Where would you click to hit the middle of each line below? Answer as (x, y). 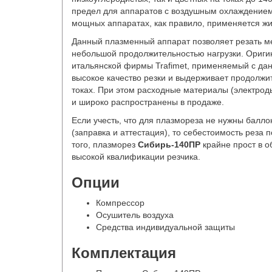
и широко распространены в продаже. (148, 102)
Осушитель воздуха (135, 215)
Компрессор (120, 203)
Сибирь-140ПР (169, 144)
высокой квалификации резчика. (136, 157)
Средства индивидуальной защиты (165, 227)
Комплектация (124, 253)
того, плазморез (105, 144)
